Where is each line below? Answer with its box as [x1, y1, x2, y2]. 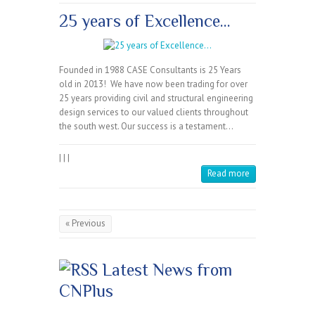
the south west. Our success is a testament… [59, 120, 233, 133]
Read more [207, 167, 250, 180]
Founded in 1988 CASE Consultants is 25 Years [59, 64, 241, 77]
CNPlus [59, 281, 113, 301]
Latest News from [102, 260, 232, 280]
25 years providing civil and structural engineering [59, 92, 253, 105]
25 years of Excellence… [59, 11, 231, 31]
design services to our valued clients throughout [59, 106, 248, 119]
